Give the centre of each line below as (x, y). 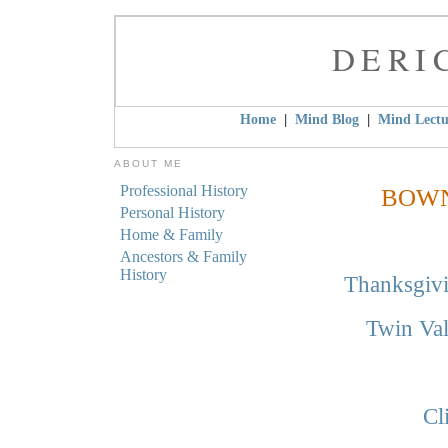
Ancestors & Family (183, 256)
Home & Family (171, 234)
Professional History (184, 190)
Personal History (172, 212)
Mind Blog (326, 119)
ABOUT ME (149, 163)
